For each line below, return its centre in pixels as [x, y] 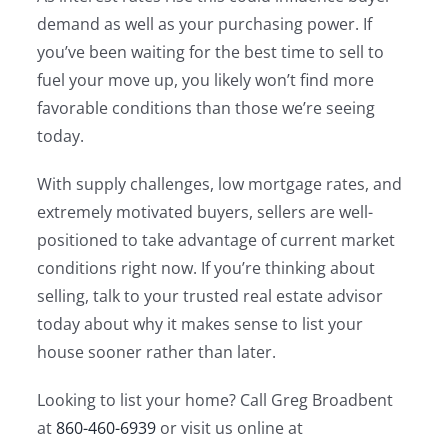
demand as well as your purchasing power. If [205, 24]
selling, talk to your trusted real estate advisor [210, 296]
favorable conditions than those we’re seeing [206, 108]
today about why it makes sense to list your [200, 324]
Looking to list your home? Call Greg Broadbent [215, 400]
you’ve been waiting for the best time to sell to [211, 52]
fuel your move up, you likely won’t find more [206, 80]
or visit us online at [230, 428]
